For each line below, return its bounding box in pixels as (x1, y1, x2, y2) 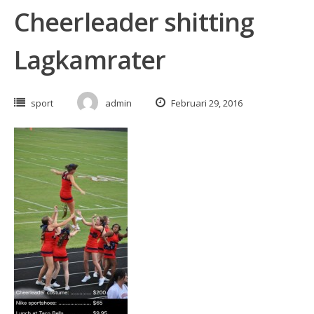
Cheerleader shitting (14, 5, 254, 39)
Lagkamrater (14, 43, 166, 77)
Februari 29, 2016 (169, 97, 243, 109)
